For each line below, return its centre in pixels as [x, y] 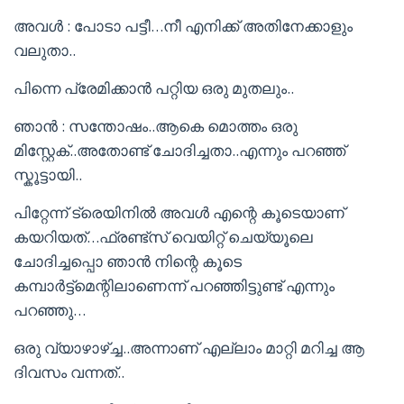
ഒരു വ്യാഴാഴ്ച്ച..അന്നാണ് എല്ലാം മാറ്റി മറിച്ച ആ [189, 348]
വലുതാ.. [45, 50]
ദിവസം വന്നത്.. [69, 372]
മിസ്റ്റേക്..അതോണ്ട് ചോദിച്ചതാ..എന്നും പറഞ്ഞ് [179, 150]
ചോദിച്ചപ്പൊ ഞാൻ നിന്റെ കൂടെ [128, 261]
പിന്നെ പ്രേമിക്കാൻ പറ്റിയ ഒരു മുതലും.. [154, 88]
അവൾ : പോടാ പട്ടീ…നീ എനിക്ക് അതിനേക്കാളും [183, 26]
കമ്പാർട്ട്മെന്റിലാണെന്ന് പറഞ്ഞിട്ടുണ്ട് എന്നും [174, 285]
